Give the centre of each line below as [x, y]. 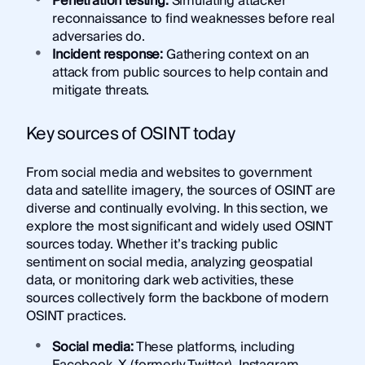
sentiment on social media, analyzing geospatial [169, 263]
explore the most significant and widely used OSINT [179, 227]
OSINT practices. [76, 317]
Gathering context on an [237, 54]
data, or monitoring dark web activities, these [160, 281]
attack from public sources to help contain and [190, 72]
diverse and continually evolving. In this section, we [177, 209]
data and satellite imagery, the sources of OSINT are [180, 191]
